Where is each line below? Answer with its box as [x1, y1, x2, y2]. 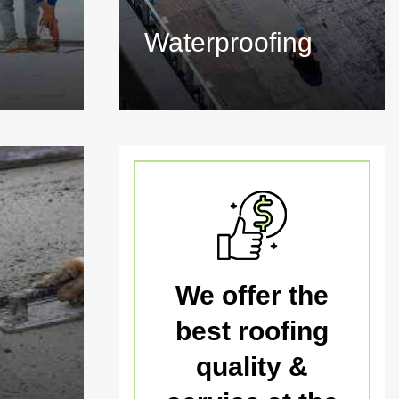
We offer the [175, 281, 329, 310]
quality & [196, 352, 308, 381]
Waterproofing [144, 28, 313, 57]
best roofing [175, 316, 329, 346]
